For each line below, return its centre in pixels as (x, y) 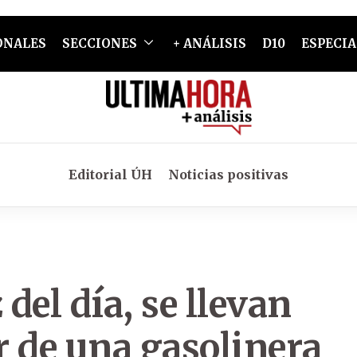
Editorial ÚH (110, 175)
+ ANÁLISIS (209, 43)
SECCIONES (99, 43)
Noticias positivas (228, 175)
